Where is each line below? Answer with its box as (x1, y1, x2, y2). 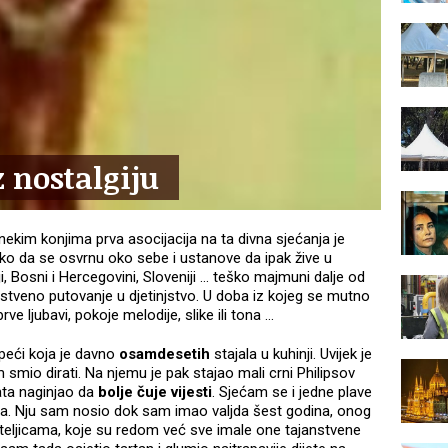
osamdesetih (119, 345, 210, 364)
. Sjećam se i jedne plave (212, 383, 372, 402)
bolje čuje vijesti (98, 383, 212, 402)
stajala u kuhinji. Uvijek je (210, 345, 372, 364)
